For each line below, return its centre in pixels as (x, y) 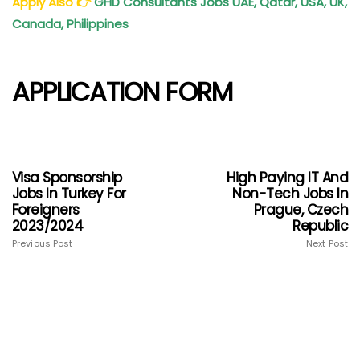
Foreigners (46, 210)
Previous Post (43, 244)
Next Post (327, 244)
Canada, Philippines (72, 23)
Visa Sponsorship (67, 178)
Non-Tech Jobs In (290, 194)
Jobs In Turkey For (69, 194)
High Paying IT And (287, 178)
